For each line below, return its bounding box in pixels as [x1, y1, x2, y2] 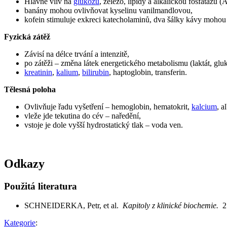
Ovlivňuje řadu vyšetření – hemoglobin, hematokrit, [24, 102, 192, 111]
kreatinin [24, 67, 52, 77]
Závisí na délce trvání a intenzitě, [24, 49, 129, 58]
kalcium [192, 102, 217, 111]
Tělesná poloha [4, 85, 56, 94]
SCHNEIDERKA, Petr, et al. [24, 201, 123, 210]
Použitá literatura [4, 180, 77, 192]
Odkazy [4, 157, 45, 170]
